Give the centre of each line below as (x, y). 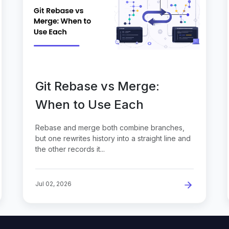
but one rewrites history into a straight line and (113, 138)
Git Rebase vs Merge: (97, 86)
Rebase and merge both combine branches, (110, 127)
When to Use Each (89, 104)
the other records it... (70, 149)
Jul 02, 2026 (53, 184)
